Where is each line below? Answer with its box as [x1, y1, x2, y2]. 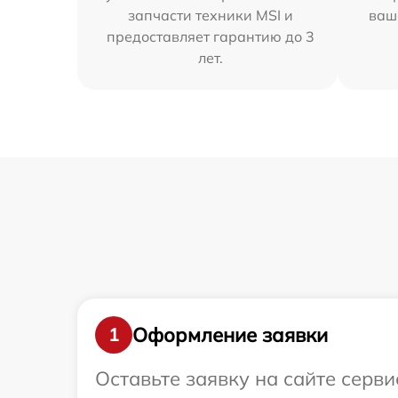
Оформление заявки [132, 322, 328, 347]
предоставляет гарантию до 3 [107, 28, 315, 45]
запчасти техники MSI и [128, 6, 294, 24]
